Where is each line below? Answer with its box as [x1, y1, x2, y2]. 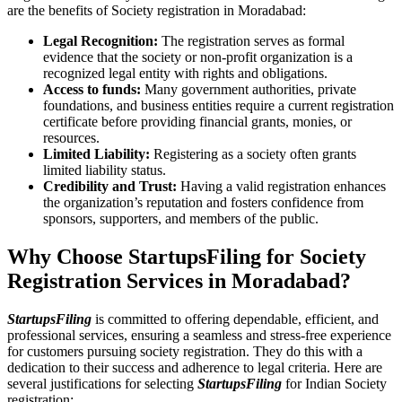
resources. [43, 129, 103, 145]
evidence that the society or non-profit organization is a [43, 48, 353, 65]
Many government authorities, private [141, 81, 356, 97]
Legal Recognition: [43, 32, 158, 48]
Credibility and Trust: [43, 178, 177, 194]
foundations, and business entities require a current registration [43, 97, 394, 113]
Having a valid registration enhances [177, 178, 386, 194]
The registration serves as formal [158, 32, 345, 48]
